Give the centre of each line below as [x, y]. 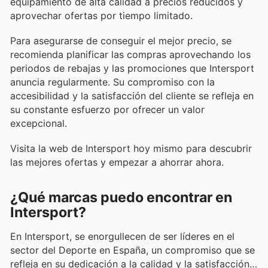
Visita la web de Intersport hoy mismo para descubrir [131, 149]
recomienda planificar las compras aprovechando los [130, 54]
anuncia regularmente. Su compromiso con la [112, 82]
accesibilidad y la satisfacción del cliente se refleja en [132, 95]
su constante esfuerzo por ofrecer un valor [107, 109]
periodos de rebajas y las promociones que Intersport [132, 68]
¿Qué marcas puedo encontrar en [121, 198]
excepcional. [39, 123]
